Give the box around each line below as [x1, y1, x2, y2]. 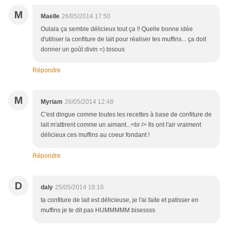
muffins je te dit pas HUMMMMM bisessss [41, 207, 155, 214]
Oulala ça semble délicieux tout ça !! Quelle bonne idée [41, 25, 193, 33]
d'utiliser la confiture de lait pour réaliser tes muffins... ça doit [41, 36, 206, 43]
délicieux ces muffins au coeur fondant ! [41, 131, 150, 139]
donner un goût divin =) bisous [41, 46, 125, 53]
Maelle [41, 13, 60, 20]
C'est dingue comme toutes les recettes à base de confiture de [41, 111, 212, 119]
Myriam [41, 98, 63, 106]
